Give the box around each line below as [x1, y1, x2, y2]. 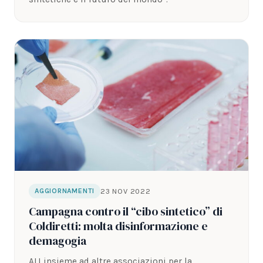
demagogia [29, 233, 86, 249]
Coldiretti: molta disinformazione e [29, 218, 208, 235]
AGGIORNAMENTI [35, 187, 95, 195]
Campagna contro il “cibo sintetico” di [29, 204, 222, 220]
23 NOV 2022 [100, 186, 151, 195]
